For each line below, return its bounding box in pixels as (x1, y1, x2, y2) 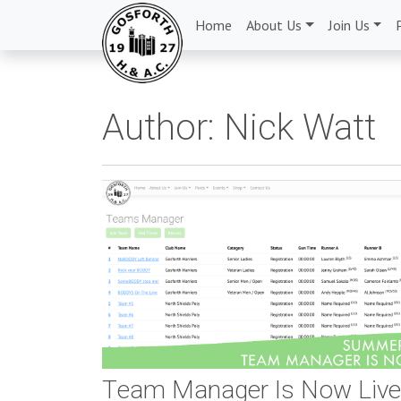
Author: (102, 102, 224, 155)
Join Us (328, 16, 370, 34)
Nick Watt (224, 102, 376, 155)
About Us (246, 16, 302, 34)
